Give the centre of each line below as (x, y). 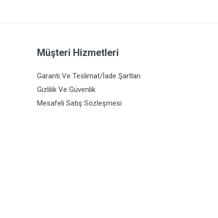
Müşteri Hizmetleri (78, 53)
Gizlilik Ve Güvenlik (66, 90)
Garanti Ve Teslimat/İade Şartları (89, 76)
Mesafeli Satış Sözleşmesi (79, 103)
